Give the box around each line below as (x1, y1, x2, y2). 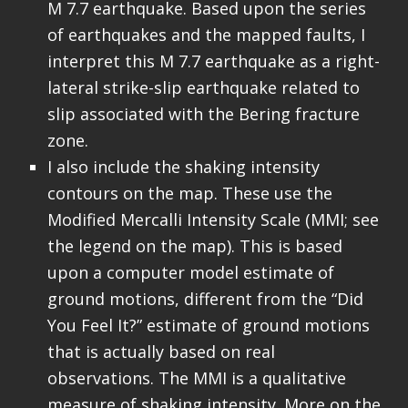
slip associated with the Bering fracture (46, 103, 360, 126)
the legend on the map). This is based (46, 235, 342, 258)
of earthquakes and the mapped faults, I (46, 24, 365, 46)
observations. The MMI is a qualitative (46, 367, 346, 390)
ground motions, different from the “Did (46, 288, 363, 311)
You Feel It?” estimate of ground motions (46, 314, 370, 337)
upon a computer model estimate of (46, 261, 334, 284)
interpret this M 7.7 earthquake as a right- (46, 50, 380, 73)
